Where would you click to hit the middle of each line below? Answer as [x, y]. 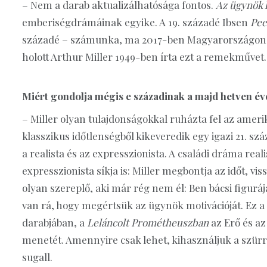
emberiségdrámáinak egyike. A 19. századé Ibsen [136, 22]
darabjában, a [55, 222]
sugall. [37, 257]
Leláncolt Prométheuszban [148, 222]
